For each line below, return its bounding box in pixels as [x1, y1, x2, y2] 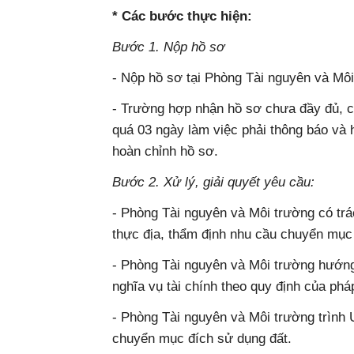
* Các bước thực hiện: [112, 8, 252, 24]
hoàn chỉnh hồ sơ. [112, 143, 218, 159]
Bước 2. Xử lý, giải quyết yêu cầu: [112, 174, 314, 190]
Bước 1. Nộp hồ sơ [112, 39, 224, 55]
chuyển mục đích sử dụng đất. [112, 330, 292, 346]
